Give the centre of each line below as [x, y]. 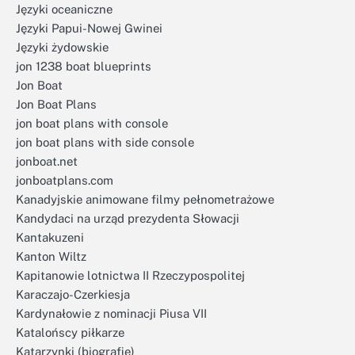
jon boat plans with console [92, 123]
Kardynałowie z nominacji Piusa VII [111, 313]
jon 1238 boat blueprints [84, 66]
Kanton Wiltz [51, 256]
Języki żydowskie [62, 47]
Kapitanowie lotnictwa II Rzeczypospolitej [130, 275]
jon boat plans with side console [105, 142]
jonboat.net [47, 161]
